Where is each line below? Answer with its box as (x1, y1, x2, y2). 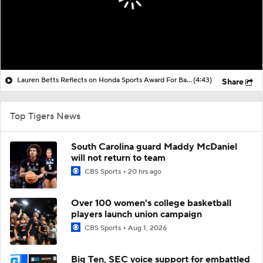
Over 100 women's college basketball (71, 197, 231, 209)
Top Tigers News (10, 110, 80, 122)
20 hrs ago (128, 167, 161, 176)
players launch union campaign (71, 208, 202, 220)
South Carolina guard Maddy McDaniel (71, 140, 237, 153)
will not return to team (71, 151, 166, 164)
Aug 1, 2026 (128, 223, 167, 232)
